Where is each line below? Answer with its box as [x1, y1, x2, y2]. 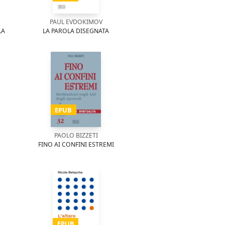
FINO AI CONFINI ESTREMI [38, 140, 114, 149]
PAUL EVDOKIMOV [49, 18, 102, 26]
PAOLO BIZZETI [54, 131, 98, 140]
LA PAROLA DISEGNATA [43, 27, 109, 35]
